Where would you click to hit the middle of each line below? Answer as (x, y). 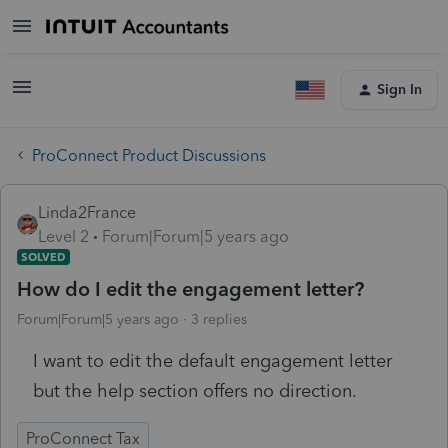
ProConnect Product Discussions (149, 155)
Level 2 (63, 236)
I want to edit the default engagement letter (212, 360)
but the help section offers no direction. (195, 390)
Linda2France (87, 212)
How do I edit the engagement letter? (190, 288)
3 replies (219, 319)
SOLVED (43, 256)
